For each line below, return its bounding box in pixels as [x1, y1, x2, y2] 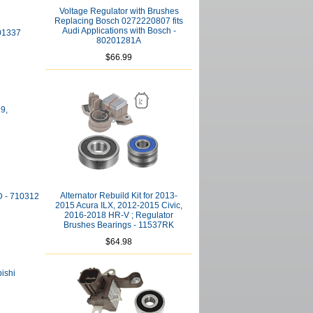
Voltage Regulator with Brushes [59, 6, 179, 16]
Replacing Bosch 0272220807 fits [54, 16, 183, 26]
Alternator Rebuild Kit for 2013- [60, 191, 177, 201]
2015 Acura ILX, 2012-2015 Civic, [55, 201, 182, 210]
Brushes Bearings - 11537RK [64, 220, 174, 230]
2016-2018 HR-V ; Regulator [64, 210, 173, 220]
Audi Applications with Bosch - [61, 26, 176, 36]
